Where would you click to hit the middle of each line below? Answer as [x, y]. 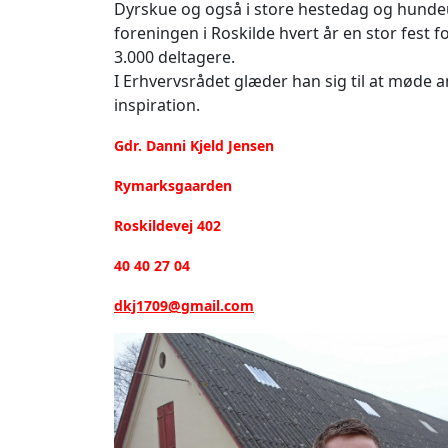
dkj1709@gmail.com [184, 305]
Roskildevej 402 [167, 225]
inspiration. [157, 104]
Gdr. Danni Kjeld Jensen [194, 145]
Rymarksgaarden [173, 185]
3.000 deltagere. [174, 56]
